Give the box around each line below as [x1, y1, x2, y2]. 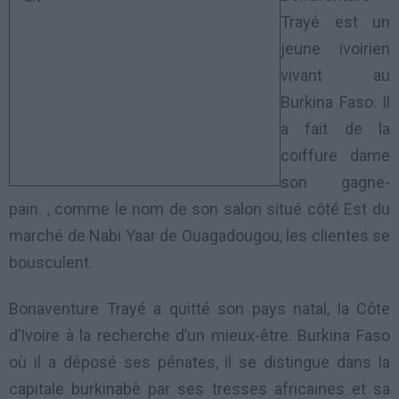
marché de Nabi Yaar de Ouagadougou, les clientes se [9, 225, 390, 245]
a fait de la [281, 118, 390, 138]
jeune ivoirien [281, 38, 390, 58]
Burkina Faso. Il [281, 92, 390, 111]
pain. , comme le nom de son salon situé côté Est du [9, 199, 390, 218]
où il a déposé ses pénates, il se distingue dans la [9, 353, 390, 372]
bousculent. [9, 252, 93, 272]
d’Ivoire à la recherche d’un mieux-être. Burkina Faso [9, 326, 390, 346]
